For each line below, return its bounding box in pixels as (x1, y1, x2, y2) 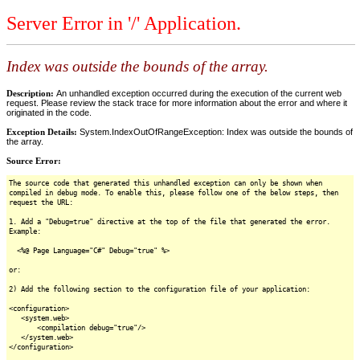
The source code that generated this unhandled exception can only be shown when (9, 178, 322, 187)
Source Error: (6, 155, 61, 166)
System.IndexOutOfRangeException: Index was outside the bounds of (80, 126, 353, 137)
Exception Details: (6, 126, 80, 137)
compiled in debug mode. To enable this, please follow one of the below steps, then (9, 188, 338, 197)
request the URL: (9, 198, 73, 207)
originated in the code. (6, 107, 92, 117)
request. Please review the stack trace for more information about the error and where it (6, 97, 347, 108)
